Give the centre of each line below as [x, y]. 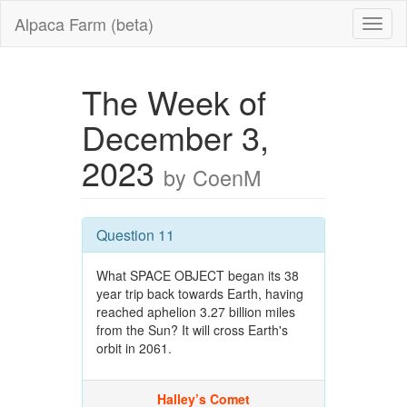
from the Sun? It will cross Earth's [192, 330]
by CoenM [212, 177]
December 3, [175, 137]
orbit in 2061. [134, 348]
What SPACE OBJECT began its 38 [197, 275]
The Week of [174, 101]
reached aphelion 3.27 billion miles [195, 312]
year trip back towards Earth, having [199, 293]
